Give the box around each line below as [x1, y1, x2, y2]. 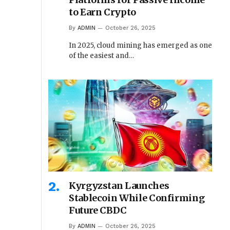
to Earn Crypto [69, 6, 136, 18]
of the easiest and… [69, 51, 134, 60]
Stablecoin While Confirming [69, 192, 205, 204]
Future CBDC [69, 204, 127, 217]
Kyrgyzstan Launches [69, 180, 169, 192]
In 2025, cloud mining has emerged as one [69, 41, 212, 50]
